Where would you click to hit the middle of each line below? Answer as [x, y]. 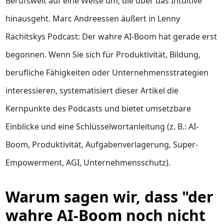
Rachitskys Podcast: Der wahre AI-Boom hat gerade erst [111, 36]
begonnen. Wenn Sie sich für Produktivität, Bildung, [103, 54]
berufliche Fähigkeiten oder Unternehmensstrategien [107, 72]
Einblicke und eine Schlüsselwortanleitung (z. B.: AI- [102, 126]
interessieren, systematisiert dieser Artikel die [92, 90]
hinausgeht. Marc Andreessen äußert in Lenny [93, 18]
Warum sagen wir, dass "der [110, 197]
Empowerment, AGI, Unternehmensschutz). [88, 162]
